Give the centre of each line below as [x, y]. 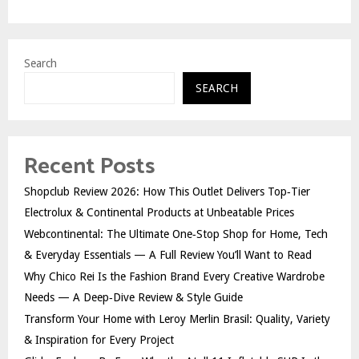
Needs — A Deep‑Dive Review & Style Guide [133, 297]
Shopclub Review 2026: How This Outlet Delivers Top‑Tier [167, 191]
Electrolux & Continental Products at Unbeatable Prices [159, 212]
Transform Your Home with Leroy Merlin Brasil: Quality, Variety [177, 319]
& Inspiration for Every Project [99, 339]
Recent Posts [89, 166]
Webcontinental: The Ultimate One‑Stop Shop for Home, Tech [176, 234]
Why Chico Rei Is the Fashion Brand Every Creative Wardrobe [174, 276]
